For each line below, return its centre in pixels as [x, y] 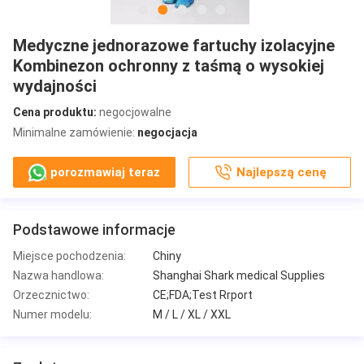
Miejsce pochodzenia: [69, 256]
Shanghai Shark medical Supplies [239, 275]
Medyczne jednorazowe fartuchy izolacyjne [174, 45]
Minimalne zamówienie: [75, 132]
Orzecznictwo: [51, 295]
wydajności [55, 86]
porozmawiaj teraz [106, 172]
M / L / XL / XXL [192, 314]
